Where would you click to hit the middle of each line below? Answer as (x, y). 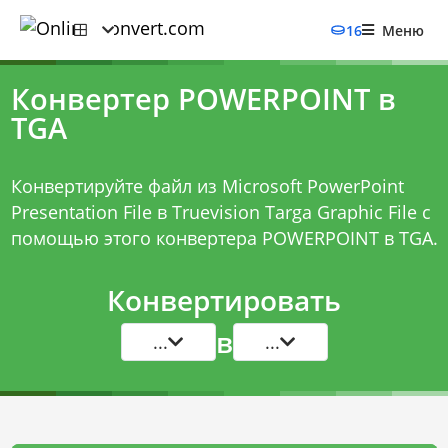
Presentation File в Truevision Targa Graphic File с (220, 212)
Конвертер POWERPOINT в (203, 99)
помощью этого (83, 238)
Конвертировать (224, 300)
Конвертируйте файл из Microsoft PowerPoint (207, 186)
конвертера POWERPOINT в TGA (294, 238)
